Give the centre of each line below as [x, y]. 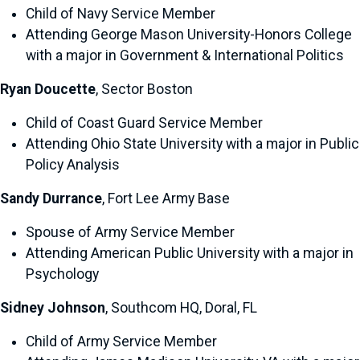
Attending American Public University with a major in [190, 253]
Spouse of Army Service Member [130, 232]
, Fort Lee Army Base [166, 198]
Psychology [65, 274]
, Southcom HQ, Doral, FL [181, 308]
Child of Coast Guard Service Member [144, 123]
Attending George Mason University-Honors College [189, 35]
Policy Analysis [84, 165]
